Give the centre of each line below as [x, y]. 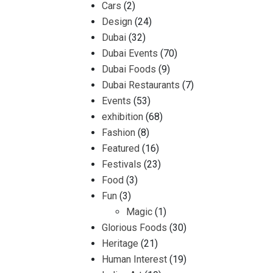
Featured [121, 148]
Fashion [119, 133]
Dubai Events [130, 53]
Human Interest [134, 259]
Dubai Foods [129, 69]
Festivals [122, 164]
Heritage [120, 243]
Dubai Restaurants [141, 85]
